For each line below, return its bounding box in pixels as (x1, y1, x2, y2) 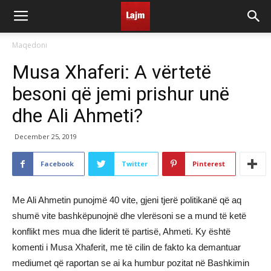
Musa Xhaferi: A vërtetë (12, 60, 211, 83)
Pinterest (192, 159, 225, 168)
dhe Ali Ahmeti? (12, 104, 143, 127)
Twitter (122, 159, 148, 168)
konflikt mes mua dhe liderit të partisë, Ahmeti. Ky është (12, 226, 230, 237)
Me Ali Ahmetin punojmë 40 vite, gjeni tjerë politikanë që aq (12, 195, 241, 205)
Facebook (41, 159, 74, 168)
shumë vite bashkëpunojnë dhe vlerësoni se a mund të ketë (12, 211, 246, 221)
